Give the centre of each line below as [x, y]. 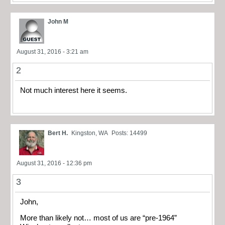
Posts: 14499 [129, 133]
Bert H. [58, 133]
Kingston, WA [90, 133]
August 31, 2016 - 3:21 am [52, 52]
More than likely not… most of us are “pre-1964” [98, 218]
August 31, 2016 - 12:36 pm [54, 163]
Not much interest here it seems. [74, 91]
